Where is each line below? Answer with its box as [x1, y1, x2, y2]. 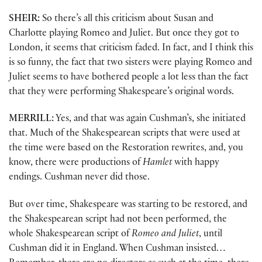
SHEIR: [9, 15, 40, 25]
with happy [174, 158, 219, 169]
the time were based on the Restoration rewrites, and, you [9, 144, 243, 154]
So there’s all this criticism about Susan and [40, 15, 213, 25]
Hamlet [143, 158, 174, 169]
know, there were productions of [9, 158, 143, 169]
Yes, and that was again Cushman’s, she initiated [54, 115, 246, 125]
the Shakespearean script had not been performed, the [9, 215, 227, 225]
